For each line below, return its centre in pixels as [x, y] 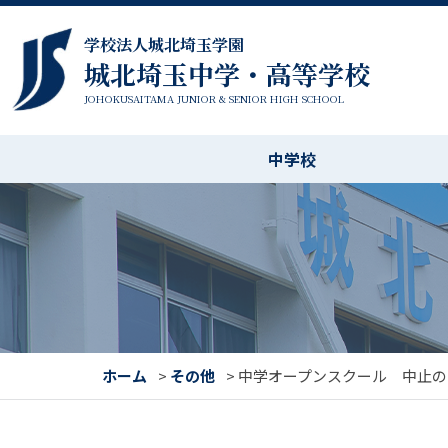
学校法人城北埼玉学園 [164, 44]
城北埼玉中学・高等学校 [227, 73]
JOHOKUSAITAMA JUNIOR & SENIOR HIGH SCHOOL [214, 98]
